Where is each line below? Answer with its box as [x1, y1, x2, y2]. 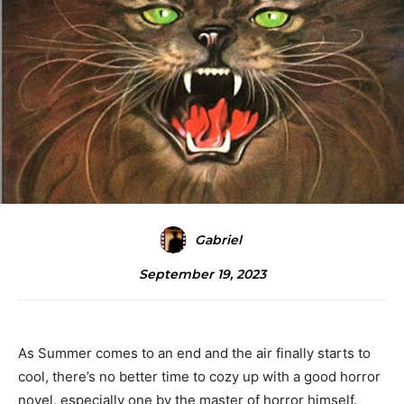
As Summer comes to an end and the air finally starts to [18, 344, 371, 363]
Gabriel [195, 232, 242, 249]
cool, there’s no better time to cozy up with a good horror [18, 368, 381, 386]
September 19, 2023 [138, 266, 266, 283]
